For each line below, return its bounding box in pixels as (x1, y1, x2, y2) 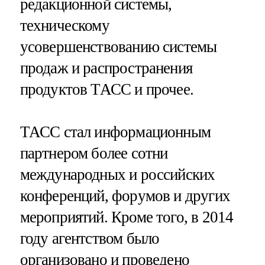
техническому (20, 17, 109, 35)
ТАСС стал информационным (20, 122, 211, 141)
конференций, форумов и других (20, 186, 230, 205)
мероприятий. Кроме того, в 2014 (20, 208, 234, 226)
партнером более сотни (20, 144, 168, 162)
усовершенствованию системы (20, 38, 217, 56)
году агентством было (20, 229, 160, 247)
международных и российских (20, 165, 215, 183)
